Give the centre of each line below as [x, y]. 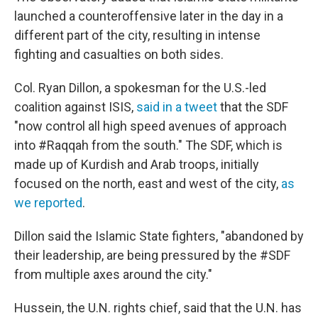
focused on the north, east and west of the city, [148, 183]
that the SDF [253, 107]
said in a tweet [177, 107]
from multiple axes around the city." [113, 274]
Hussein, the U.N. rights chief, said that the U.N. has [158, 308]
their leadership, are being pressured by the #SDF [152, 255]
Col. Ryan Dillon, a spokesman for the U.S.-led [140, 88]
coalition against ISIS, [75, 107]
